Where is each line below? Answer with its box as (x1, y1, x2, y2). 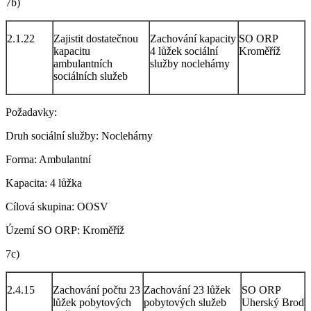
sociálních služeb (53, 69, 128, 82)
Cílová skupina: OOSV (6, 200, 108, 212)
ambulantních (53, 57, 112, 69)
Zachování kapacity (150, 32, 236, 44)
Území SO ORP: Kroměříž (6, 224, 124, 236)
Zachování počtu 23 (53, 283, 140, 296)
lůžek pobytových (53, 296, 131, 308)
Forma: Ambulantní (6, 153, 91, 165)
